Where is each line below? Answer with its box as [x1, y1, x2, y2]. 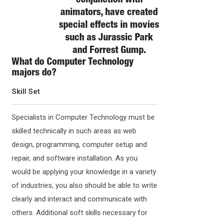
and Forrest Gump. [72, 46, 146, 56]
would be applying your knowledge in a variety [12, 167, 156, 176]
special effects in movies [59, 20, 159, 31]
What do [12, 57, 47, 68]
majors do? [12, 68, 56, 78]
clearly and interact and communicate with [12, 194, 147, 203]
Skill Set [12, 87, 40, 96]
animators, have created [60, 8, 158, 18]
